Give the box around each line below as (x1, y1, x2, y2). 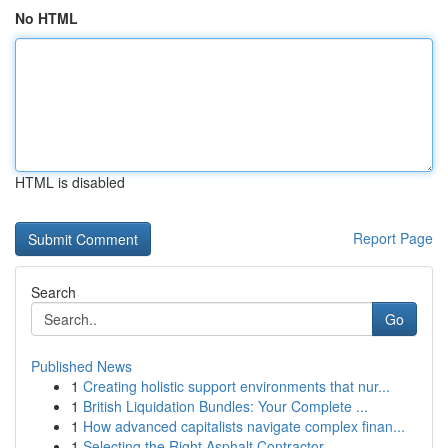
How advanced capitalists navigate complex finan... (83, 416, 405, 436)
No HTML (15, 8, 78, 28)
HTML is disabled (15, 172, 125, 192)
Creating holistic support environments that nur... (83, 376, 390, 396)
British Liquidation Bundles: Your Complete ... (83, 396, 368, 416)
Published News (31, 356, 132, 376)
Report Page (353, 228, 433, 248)
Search (31, 282, 76, 302)
